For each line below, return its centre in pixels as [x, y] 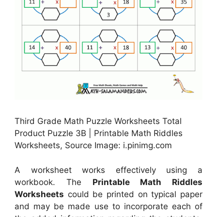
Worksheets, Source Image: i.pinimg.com [93, 146]
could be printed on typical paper [133, 194]
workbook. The [54, 182]
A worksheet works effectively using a [108, 170]
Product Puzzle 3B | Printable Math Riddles [99, 133]
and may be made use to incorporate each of [108, 206]
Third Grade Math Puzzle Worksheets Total [98, 121]
